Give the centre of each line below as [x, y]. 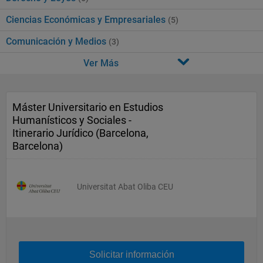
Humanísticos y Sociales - [72, 120]
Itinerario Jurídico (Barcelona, [80, 133]
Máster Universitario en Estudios [88, 107]
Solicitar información [131, 254]
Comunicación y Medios [57, 41]
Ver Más [101, 63]
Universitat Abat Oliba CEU [125, 187]
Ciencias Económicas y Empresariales [87, 20]
